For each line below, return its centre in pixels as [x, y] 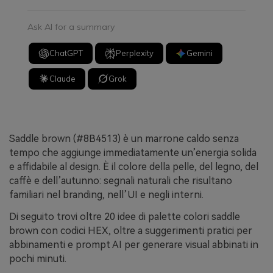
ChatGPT [66, 53]
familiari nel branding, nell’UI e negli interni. [106, 194]
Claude [63, 78]
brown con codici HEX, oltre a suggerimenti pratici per [131, 230]
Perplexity [135, 53]
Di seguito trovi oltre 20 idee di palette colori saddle [125, 216]
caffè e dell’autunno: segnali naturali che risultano [121, 180]
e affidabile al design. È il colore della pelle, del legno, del [134, 166]
